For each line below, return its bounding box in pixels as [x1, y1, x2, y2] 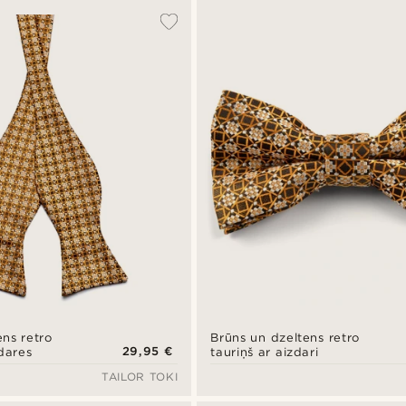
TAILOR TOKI [101, 370, 179, 384]
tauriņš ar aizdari [210, 345, 319, 360]
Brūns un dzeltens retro [210, 331, 360, 345]
